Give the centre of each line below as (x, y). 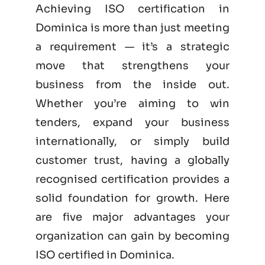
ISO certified (70, 255)
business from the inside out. (132, 84)
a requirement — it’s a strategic (132, 46)
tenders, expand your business (132, 122)
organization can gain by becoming (132, 236)
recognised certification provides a (132, 179)
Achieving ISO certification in (132, 9)
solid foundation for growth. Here (132, 198)
